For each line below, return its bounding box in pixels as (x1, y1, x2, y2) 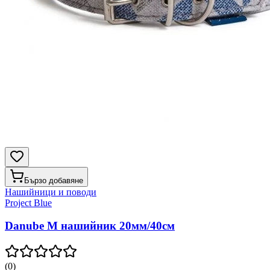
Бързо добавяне (24, 175, 83, 185)
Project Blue (5, 197, 52, 208)
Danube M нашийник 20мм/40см (5, 219, 175, 233)
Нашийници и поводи (5, 186, 96, 197)
